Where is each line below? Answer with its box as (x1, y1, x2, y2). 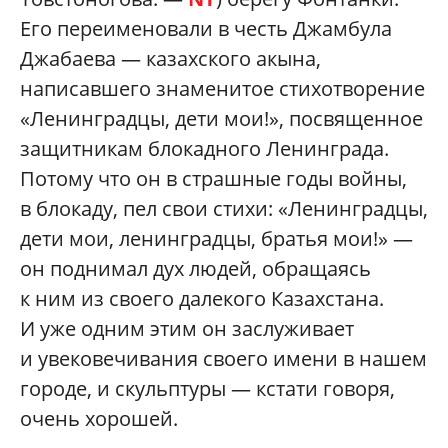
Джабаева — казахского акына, (20, 45, 321, 73)
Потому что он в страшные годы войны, (20, 165, 407, 193)
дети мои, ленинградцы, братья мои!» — (20, 225, 413, 253)
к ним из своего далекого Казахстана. (20, 285, 384, 313)
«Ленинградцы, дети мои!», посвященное (20, 105, 423, 133)
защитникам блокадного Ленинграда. (20, 135, 389, 163)
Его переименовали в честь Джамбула (20, 15, 392, 43)
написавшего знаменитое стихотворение (20, 75, 425, 103)
